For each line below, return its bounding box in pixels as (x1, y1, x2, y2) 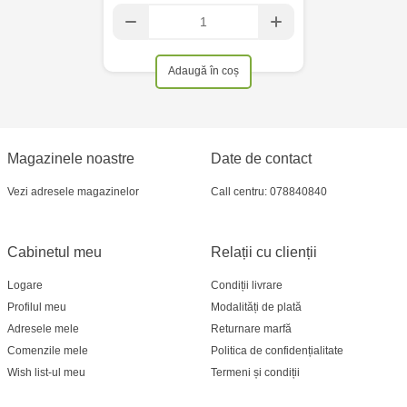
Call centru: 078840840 (211, 185, 327, 199)
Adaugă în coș (168, 65, 239, 78)
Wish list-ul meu (7, 366, 85, 380)
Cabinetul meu (7, 244, 102, 261)
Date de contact (211, 151, 312, 167)
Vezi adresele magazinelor (7, 185, 139, 199)
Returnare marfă (211, 323, 292, 336)
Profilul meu (7, 301, 66, 314)
